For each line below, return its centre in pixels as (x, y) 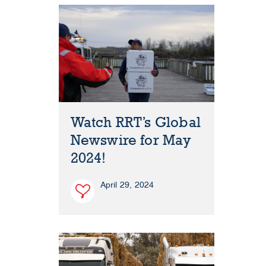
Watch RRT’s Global (136, 123)
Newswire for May (131, 141)
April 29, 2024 (127, 185)
